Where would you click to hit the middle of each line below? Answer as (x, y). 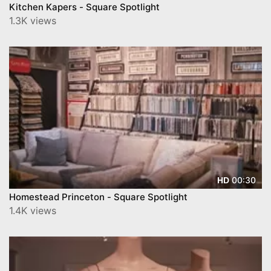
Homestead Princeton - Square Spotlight (98, 197)
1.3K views (33, 21)
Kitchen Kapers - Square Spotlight (84, 7)
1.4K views (33, 211)
